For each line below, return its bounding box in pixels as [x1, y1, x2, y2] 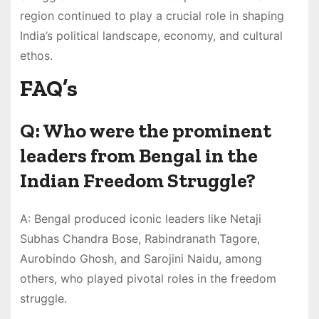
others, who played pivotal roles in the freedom [19, 271, 276, 286]
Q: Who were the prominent [19, 119, 271, 143]
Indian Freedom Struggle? [19, 169, 256, 193]
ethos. [19, 48, 53, 63]
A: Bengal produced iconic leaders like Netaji [19, 211, 261, 226]
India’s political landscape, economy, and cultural [19, 28, 283, 43]
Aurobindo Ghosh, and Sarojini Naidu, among [19, 251, 262, 266]
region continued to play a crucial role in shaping [19, 8, 284, 23]
